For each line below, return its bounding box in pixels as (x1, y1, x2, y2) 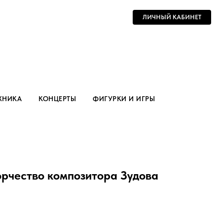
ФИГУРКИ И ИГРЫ (93, 95, 155, 103)
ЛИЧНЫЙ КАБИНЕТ (143, 13, 201, 21)
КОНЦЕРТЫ (38, 95, 76, 103)
